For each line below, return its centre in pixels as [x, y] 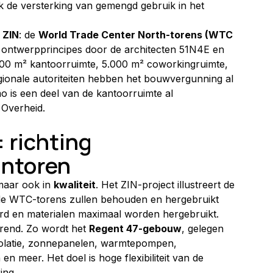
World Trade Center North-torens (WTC [137, 34]
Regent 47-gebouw [135, 228]
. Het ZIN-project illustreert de [167, 184]
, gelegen [204, 228]
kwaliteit [75, 184]
